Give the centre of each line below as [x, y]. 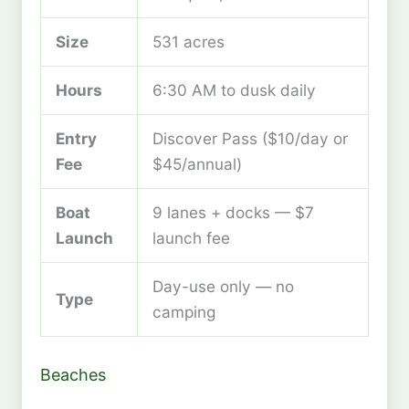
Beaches [73, 374]
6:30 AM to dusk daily [234, 89]
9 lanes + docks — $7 [233, 212]
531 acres [189, 41]
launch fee [191, 237]
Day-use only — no [223, 286]
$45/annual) [197, 163]
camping [184, 311]
